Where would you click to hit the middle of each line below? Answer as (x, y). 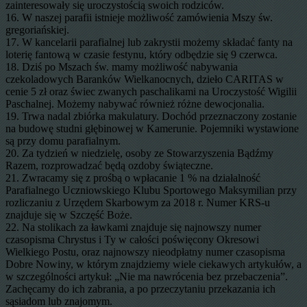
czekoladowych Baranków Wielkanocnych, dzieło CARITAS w (145, 79)
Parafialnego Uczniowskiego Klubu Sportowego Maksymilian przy (151, 190)
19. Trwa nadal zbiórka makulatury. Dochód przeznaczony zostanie (151, 116)
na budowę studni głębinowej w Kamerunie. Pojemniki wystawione (152, 128)
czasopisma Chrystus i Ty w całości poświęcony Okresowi (132, 239)
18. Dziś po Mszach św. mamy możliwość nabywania (122, 66)
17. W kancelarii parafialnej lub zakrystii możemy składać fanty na (149, 42)
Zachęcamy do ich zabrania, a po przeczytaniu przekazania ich (140, 288)
